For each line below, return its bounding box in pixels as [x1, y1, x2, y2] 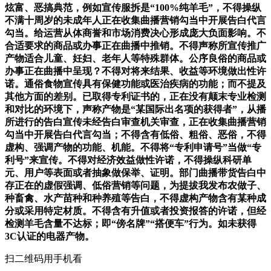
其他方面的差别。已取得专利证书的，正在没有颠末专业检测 [5, 91, 266, 102]
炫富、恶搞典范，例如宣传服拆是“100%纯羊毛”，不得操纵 [5, 2, 261, 13]
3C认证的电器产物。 [5, 231, 94, 242]
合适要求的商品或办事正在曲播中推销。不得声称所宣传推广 [5, 41, 266, 51]
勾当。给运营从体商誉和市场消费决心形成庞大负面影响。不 [5, 28, 266, 39]
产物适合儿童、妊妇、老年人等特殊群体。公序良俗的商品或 [5, 53, 266, 64]
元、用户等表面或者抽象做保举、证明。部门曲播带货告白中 [5, 168, 266, 178]
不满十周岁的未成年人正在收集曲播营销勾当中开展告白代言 [5, 15, 266, 26]
